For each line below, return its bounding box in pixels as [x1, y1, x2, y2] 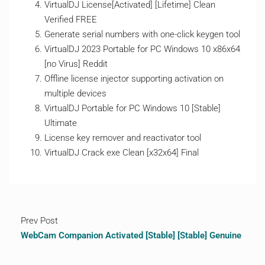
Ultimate [44, 118, 77, 128]
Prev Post [21, 215, 58, 226]
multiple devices [44, 88, 106, 99]
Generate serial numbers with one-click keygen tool [44, 29, 240, 40]
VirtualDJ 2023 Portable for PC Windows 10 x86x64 [44, 44, 240, 54]
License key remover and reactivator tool [44, 132, 201, 143]
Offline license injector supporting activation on [44, 73, 224, 84]
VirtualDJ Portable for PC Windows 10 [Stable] [44, 103, 221, 114]
